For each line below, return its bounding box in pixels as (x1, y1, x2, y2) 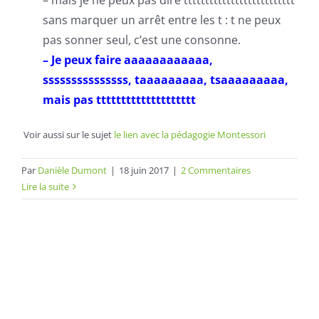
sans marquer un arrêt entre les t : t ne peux (43, 12, 281, 28)
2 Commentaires (181, 164, 251, 177)
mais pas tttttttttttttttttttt (43, 92, 196, 108)
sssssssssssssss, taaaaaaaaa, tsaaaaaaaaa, (43, 72, 288, 88)
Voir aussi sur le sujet (21, 128, 114, 141)
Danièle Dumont (38, 164, 107, 177)
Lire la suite (21, 180, 69, 193)
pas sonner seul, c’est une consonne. (43, 32, 241, 48)
